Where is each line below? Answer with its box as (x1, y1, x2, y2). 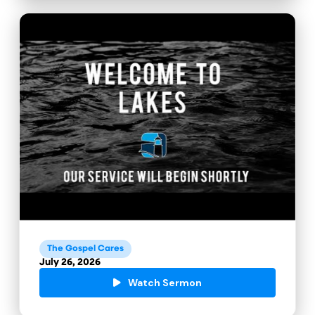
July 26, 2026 (39, 257, 101, 269)
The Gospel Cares (47, 245, 124, 254)
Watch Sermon (127, 276, 202, 290)
